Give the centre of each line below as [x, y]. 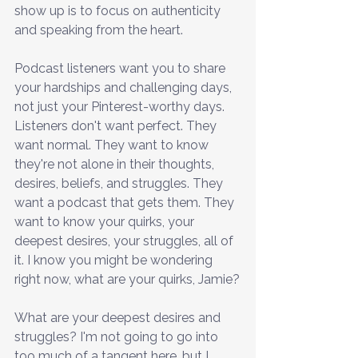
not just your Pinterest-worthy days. [121, 106]
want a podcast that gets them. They [126, 202]
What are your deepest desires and [119, 317]
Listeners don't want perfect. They [117, 125]
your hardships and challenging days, [125, 87]
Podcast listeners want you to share [121, 68]
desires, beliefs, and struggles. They [120, 183]
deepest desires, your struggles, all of [125, 241]
